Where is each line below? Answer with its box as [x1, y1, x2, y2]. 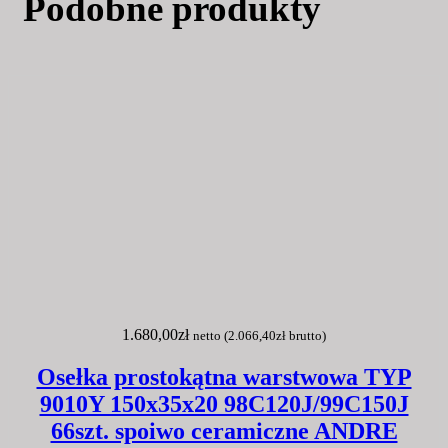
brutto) [286, 328, 326, 344]
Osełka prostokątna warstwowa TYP [36, 364, 412, 391]
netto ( [193, 328, 228, 344]
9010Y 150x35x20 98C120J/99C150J [39, 391, 409, 418]
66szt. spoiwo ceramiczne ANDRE [50, 418, 398, 445]
